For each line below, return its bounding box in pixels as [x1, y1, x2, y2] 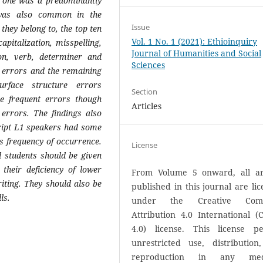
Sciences [131, 59, 166, 70]
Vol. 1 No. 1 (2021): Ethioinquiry [131, 35, 258, 47]
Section [131, 86, 158, 97]
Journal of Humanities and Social [131, 47, 262, 59]
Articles [131, 100, 162, 112]
